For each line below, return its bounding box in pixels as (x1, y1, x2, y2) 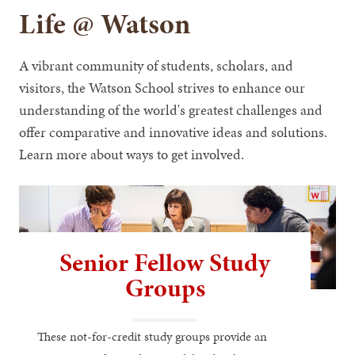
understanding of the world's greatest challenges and (19, 99, 323, 120)
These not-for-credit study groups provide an (36, 327, 267, 346)
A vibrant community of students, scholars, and (19, 55, 294, 75)
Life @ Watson (19, 3, 191, 44)
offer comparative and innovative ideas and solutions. (19, 121, 328, 142)
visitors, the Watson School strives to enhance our (19, 77, 306, 97)
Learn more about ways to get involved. (19, 143, 245, 164)
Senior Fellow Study (59, 244, 270, 281)
